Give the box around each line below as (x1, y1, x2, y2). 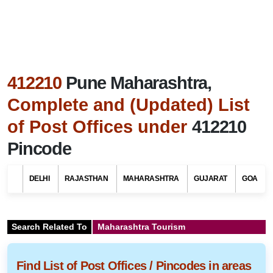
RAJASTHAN (64, 174, 108, 183)
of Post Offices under (7, 116, 192, 136)
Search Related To (12, 221, 87, 232)
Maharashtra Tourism (95, 221, 185, 232)
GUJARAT (194, 174, 227, 183)
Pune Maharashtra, (65, 73, 212, 93)
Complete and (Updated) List (7, 94, 250, 115)
